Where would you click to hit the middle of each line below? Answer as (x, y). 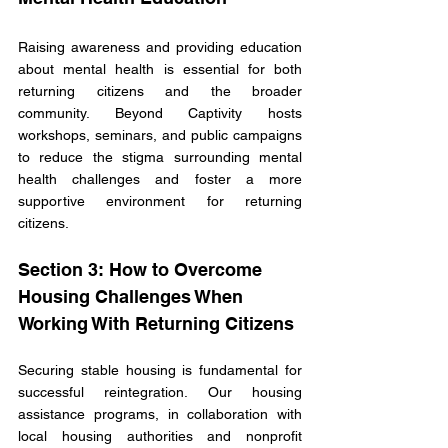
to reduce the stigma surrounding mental (160, 157)
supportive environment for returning (160, 201)
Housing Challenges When (133, 297)
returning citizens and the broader (160, 91)
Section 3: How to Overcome (142, 270)
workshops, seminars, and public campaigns (160, 135)
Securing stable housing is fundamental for (160, 370)
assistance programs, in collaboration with (160, 414)
